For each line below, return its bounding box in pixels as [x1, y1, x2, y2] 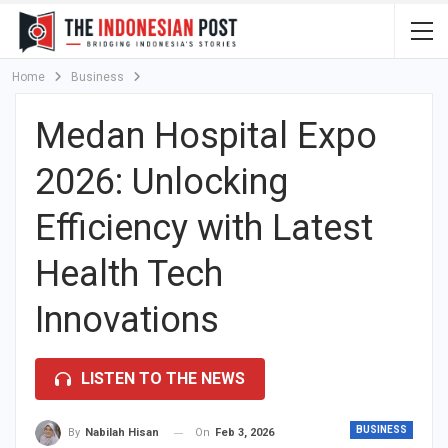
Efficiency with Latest [35, 207, 373, 249]
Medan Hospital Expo [35, 115, 377, 157]
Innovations [35, 299, 219, 341]
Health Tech [35, 253, 223, 295]
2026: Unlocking [35, 161, 288, 203]
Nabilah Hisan [85, 426, 159, 440]
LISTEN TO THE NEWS [81, 369, 245, 388]
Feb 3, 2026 [215, 426, 274, 439]
